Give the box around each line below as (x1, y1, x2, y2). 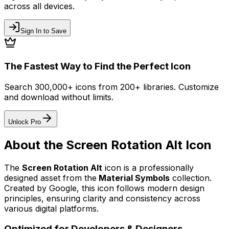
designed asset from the (4, 172, 97, 183)
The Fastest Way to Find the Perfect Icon (4, 60, 191, 72)
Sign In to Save (20, 27, 66, 35)
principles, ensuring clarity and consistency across (4, 193, 200, 203)
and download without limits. (4, 91, 113, 102)
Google (49, 182, 77, 193)
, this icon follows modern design (77, 182, 204, 193)
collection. (170, 172, 212, 183)
